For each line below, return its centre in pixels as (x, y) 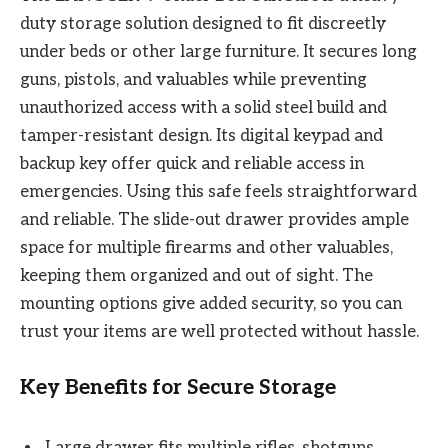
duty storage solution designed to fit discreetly (203, 23)
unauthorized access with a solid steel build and (203, 107)
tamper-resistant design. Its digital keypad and (201, 135)
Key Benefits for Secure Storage (178, 388)
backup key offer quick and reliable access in (192, 163)
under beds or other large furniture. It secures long (218, 51)
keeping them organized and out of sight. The (196, 275)
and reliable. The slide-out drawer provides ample (214, 219)
